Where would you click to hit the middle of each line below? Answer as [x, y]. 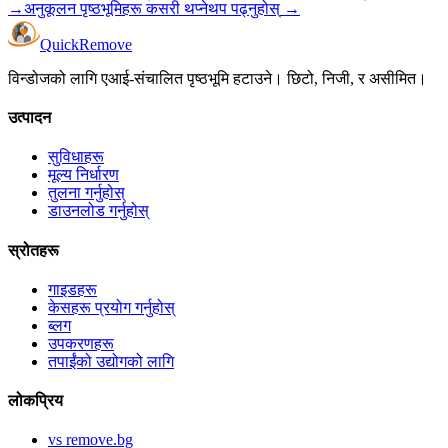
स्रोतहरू [33, 250]
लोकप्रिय [35, 401]
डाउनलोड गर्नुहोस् [98, 211]
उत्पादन [29, 118]
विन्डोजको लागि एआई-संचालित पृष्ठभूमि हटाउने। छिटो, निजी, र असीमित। [217, 78]
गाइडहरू [72, 289]
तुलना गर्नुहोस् [86, 193]
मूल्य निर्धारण [83, 175]
